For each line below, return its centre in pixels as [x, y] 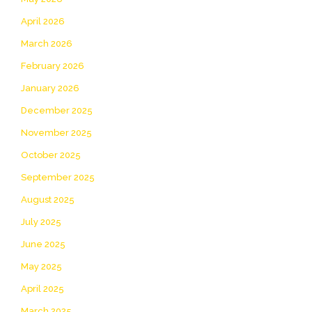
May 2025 [41, 266]
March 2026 [47, 43]
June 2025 [43, 244]
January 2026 [50, 88]
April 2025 [42, 288]
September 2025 [58, 177]
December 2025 [57, 110]
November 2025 [56, 132]
